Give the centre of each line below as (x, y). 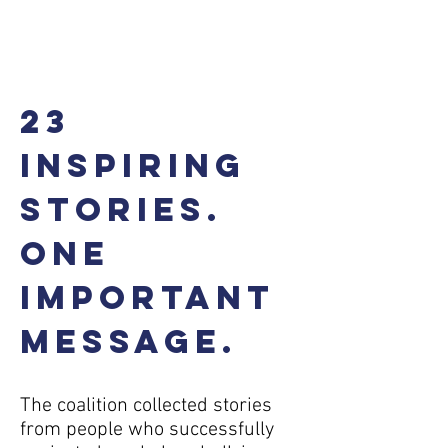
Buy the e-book (160, 19)
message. (129, 341)
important (147, 297)
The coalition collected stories (146, 406)
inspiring (133, 165)
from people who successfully (147, 430)
